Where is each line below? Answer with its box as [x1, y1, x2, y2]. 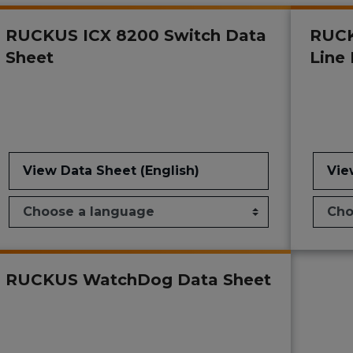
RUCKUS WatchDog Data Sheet [5, 270, 271, 290]
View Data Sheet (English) [22, 163, 199, 179]
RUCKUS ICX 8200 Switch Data [5, 26, 266, 46]
